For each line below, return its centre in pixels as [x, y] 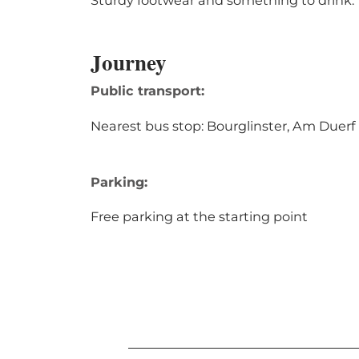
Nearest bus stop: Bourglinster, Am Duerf [223, 125]
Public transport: [147, 91]
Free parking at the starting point [199, 216]
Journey [129, 63]
